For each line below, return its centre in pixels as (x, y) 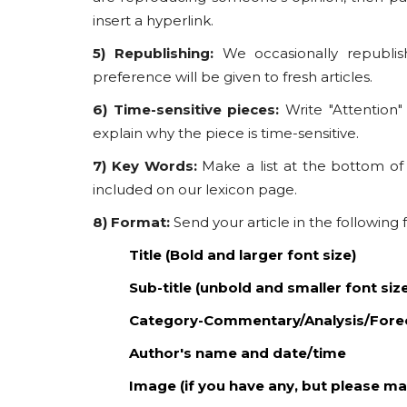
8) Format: (131, 222)
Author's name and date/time (238, 353)
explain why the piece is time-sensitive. (226, 133)
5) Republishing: (153, 53)
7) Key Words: (145, 166)
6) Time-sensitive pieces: (186, 109)
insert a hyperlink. (153, 20)
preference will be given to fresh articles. (233, 77)
